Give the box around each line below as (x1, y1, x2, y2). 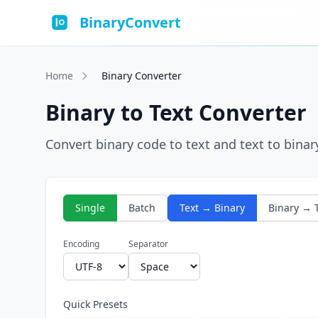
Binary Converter (102, 69, 182, 82)
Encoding (63, 238, 99, 250)
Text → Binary (180, 201, 245, 214)
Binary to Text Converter (45, 98, 307, 127)
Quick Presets (63, 297, 128, 311)
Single (75, 201, 105, 214)
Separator (128, 238, 168, 250)
